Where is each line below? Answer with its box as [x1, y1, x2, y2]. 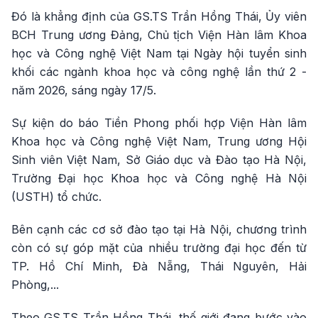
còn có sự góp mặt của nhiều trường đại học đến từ [11, 241, 307, 255]
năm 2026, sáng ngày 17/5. [11, 83, 156, 97]
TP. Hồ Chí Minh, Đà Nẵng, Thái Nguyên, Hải [11, 259, 307, 273]
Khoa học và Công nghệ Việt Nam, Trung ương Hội [11, 134, 307, 148]
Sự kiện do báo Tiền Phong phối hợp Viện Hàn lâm [11, 116, 307, 130]
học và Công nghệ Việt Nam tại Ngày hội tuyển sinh [11, 46, 307, 60]
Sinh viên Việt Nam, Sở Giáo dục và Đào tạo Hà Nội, [11, 153, 307, 167]
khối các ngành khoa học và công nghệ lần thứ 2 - [11, 65, 307, 79]
